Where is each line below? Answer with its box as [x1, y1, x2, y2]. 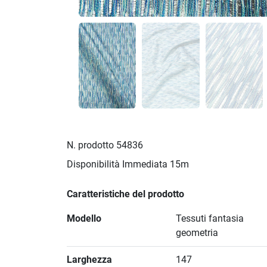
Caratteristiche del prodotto [67, 188, 184, 200]
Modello [67, 213, 101, 225]
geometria [176, 227, 219, 239]
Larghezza [67, 254, 112, 266]
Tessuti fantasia [176, 213, 244, 225]
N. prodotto [67, 139, 114, 151]
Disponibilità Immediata [67, 159, 167, 170]
